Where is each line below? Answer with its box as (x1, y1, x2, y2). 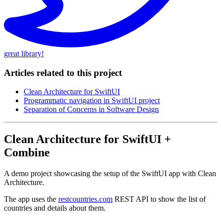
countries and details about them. (4, 204, 106, 213)
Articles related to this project (4, 67, 122, 78)
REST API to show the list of (112, 195, 206, 204)
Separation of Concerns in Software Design (24, 105, 159, 114)
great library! (4, 49, 44, 58)
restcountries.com (58, 195, 112, 204)
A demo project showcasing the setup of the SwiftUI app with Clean (4, 169, 216, 178)
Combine (4, 146, 50, 159)
